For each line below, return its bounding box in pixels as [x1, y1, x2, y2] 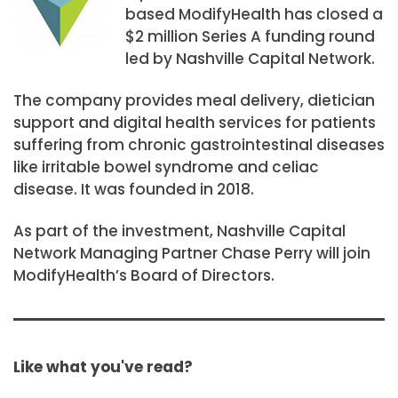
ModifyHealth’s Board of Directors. [13, 265, 275, 287]
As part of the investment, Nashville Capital [13, 220, 346, 243]
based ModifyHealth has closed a [124, 3, 383, 25]
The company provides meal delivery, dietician [13, 90, 375, 111]
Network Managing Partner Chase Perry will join [13, 243, 370, 265]
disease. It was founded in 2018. [13, 179, 254, 200]
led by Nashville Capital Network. [124, 47, 375, 69]
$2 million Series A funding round [124, 25, 375, 47]
